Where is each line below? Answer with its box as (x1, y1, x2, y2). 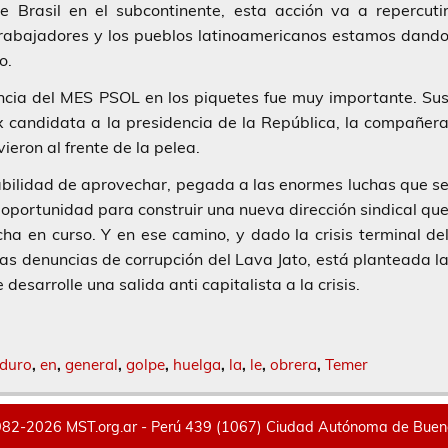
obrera (269, 354, 317, 374)
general (64, 354, 118, 374)
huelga (172, 354, 221, 374)
